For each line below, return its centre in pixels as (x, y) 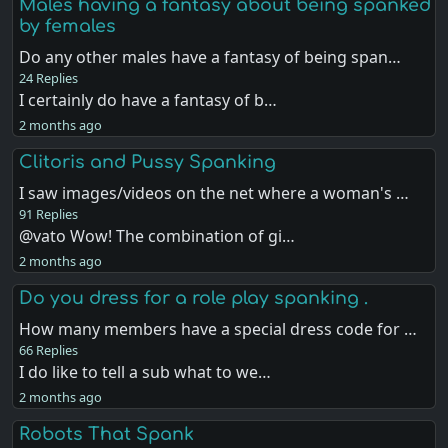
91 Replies (49, 213)
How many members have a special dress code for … (218, 329)
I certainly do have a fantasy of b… (148, 99)
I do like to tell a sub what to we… (145, 372)
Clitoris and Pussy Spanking (148, 161)
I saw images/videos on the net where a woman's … (214, 192)
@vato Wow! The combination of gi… (157, 235)
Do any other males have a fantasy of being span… (210, 56)
